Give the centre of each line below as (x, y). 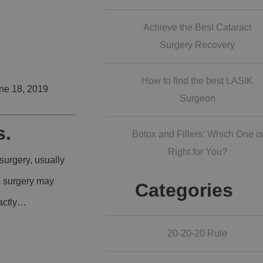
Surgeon (197, 98)
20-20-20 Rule (198, 233)
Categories (184, 190)
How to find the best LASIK (198, 81)
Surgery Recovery (198, 45)
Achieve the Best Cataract (198, 27)
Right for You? (197, 152)
